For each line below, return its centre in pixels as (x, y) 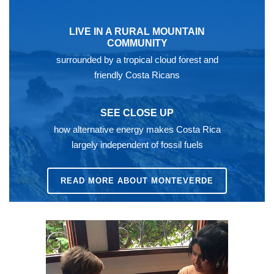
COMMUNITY (137, 43)
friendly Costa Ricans (137, 75)
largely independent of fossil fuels (137, 145)
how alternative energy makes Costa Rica (137, 130)
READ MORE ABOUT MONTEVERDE (137, 181)
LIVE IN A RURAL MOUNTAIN (137, 32)
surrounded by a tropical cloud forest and (137, 60)
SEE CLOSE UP (137, 113)
